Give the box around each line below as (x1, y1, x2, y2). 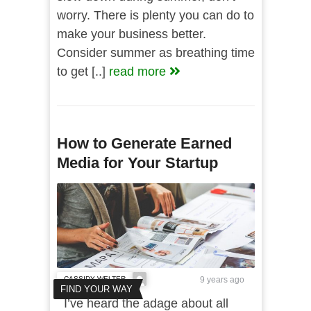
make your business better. (56, 27, 206, 41)
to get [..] (56, 65, 109, 78)
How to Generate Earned (56, 135, 232, 152)
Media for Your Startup (56, 154, 218, 171)
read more (108, 65, 169, 78)
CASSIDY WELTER (63, 275, 126, 283)
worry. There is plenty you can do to (56, 8, 254, 22)
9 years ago (197, 275, 244, 285)
